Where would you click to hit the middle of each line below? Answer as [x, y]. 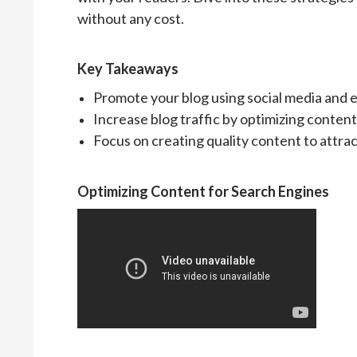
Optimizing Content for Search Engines [203, 191]
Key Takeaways [128, 68]
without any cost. [131, 18]
